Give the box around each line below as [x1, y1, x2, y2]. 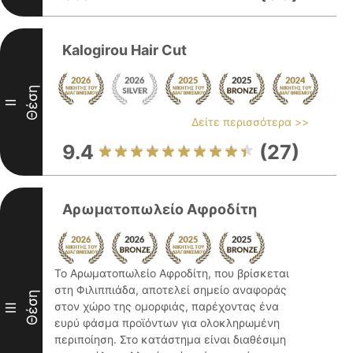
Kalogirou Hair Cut [62, 42, 187, 58]
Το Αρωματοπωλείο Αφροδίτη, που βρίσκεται [54, 266, 289, 280]
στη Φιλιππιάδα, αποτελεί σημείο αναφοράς [54, 283, 287, 296]
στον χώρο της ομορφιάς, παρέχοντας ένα [54, 299, 279, 313]
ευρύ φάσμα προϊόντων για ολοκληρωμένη [54, 316, 280, 329]
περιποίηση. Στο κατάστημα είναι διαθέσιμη [54, 333, 286, 346]
